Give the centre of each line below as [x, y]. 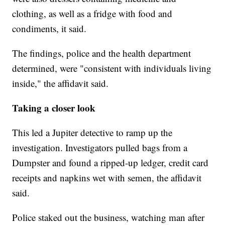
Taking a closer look [54, 108]
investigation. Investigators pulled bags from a [100, 148]
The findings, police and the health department [102, 53]
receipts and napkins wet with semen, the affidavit [107, 178]
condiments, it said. [49, 29]
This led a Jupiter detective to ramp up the [92, 133]
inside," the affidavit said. [61, 83]
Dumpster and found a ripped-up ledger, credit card [110, 163]
